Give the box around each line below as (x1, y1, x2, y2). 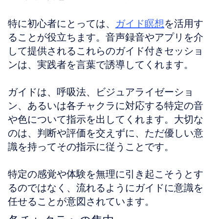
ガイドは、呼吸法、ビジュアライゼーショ (8, 86, 194, 98)
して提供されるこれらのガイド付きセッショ (8, 44, 203, 57)
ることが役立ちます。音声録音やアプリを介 (8, 31, 203, 44)
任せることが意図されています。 (8, 195, 154, 208)
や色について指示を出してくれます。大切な (8, 113, 203, 126)
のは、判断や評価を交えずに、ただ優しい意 (8, 127, 203, 139)
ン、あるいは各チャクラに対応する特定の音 (8, 99, 203, 112)
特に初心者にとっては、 (8, 17, 115, 30)
